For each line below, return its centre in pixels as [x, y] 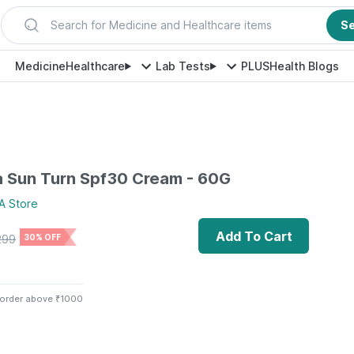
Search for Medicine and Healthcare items [161, 25]
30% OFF [42, 237]
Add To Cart [254, 236]
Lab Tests [183, 66]
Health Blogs [304, 66]
